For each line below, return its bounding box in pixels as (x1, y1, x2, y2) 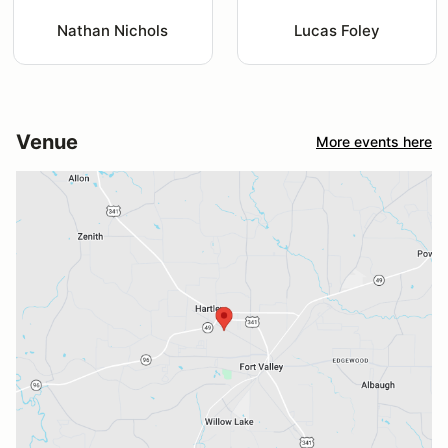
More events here (316, 133, 432, 151)
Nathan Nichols (57, 20, 169, 40)
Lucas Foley (293, 20, 380, 40)
